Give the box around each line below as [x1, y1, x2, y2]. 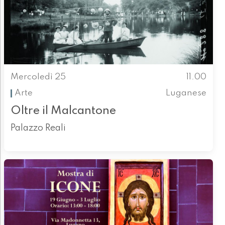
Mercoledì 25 [10, 72, 66, 81]
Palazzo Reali [10, 123, 66, 133]
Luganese [166, 89, 207, 98]
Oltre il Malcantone [10, 104, 116, 117]
